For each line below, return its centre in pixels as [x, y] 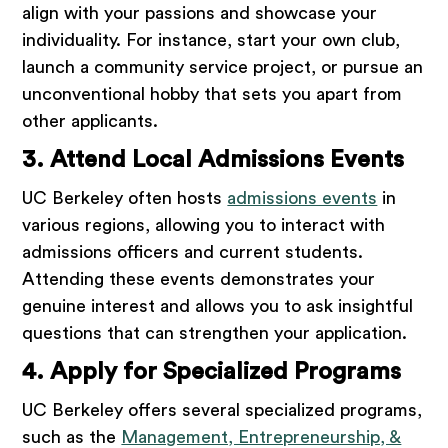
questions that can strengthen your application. [215, 333]
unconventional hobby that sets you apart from [212, 94]
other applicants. [90, 121]
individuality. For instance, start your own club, [211, 40]
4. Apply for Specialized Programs [212, 372]
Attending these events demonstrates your [199, 279]
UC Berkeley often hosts [125, 198]
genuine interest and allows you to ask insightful [218, 306]
